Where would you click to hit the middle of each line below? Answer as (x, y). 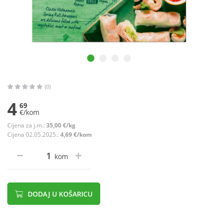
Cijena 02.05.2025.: (34, 135)
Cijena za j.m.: (27, 126)
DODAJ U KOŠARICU (59, 194)
